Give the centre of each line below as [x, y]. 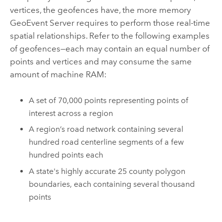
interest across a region [71, 113]
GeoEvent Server [42, 23]
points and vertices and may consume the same [101, 62]
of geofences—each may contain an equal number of [110, 49]
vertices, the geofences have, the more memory [100, 10]
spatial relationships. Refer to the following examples [110, 36]
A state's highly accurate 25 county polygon [107, 171]
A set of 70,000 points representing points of [109, 100]
